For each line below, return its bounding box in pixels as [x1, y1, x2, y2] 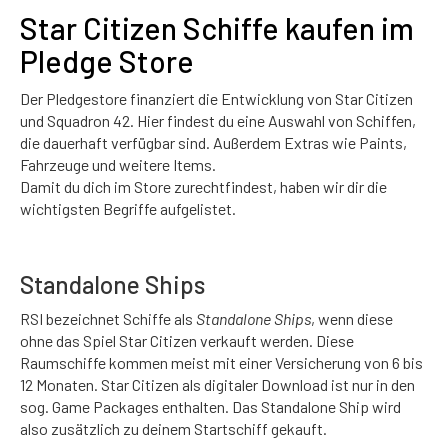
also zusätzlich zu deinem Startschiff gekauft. [20, 419, 327, 438]
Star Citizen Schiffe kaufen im [20, 10, 414, 46]
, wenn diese [311, 309, 393, 328]
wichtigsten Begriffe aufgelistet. [20, 199, 236, 218]
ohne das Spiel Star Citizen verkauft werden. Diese [20, 331, 354, 350]
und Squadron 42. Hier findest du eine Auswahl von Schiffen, [20, 111, 416, 130]
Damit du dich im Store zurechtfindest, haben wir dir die [20, 177, 387, 196]
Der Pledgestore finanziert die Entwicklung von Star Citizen [20, 89, 413, 108]
